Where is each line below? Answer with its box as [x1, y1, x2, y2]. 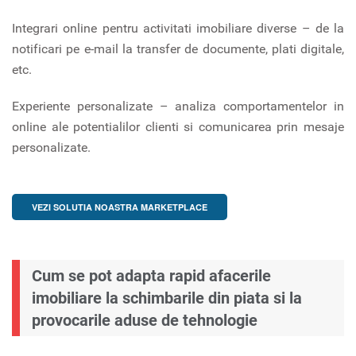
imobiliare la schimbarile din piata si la [32, 288, 302, 308]
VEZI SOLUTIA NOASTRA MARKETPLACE [32, 200, 207, 213]
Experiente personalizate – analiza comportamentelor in [12, 98, 344, 114]
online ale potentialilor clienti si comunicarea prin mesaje [12, 118, 344, 134]
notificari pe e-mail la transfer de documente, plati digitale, [12, 41, 344, 56]
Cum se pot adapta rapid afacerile [32, 265, 271, 285]
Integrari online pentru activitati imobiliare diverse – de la [12, 20, 344, 36]
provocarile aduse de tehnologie [32, 310, 257, 330]
